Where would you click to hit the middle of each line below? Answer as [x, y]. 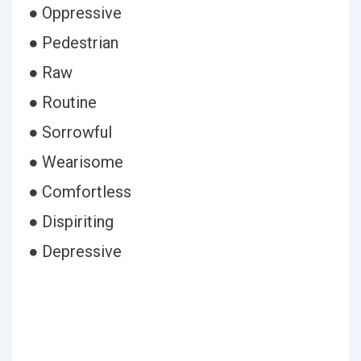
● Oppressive [75, 13]
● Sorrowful [70, 132]
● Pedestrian [73, 43]
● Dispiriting [71, 222]
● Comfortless [80, 192]
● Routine [62, 102]
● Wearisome [76, 162]
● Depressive [75, 251]
